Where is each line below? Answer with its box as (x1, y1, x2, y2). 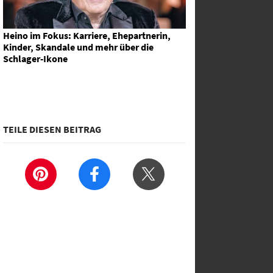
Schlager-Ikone (3, 52, 68, 65)
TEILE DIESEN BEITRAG (3, 122, 101, 135)
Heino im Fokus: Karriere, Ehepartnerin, (3, 29, 171, 41)
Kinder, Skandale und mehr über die (3, 40, 154, 53)
